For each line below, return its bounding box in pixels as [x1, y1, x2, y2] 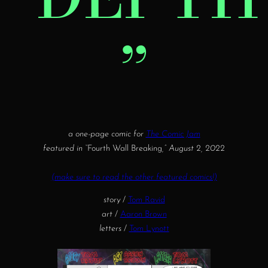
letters [99, 224, 121, 233]
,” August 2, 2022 [162, 144, 225, 153]
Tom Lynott [129, 224, 169, 233]
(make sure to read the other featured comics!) [51, 172, 217, 182]
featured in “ [43, 144, 87, 153]
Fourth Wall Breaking [87, 144, 162, 153]
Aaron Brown [120, 209, 167, 219]
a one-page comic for [68, 129, 146, 139]
